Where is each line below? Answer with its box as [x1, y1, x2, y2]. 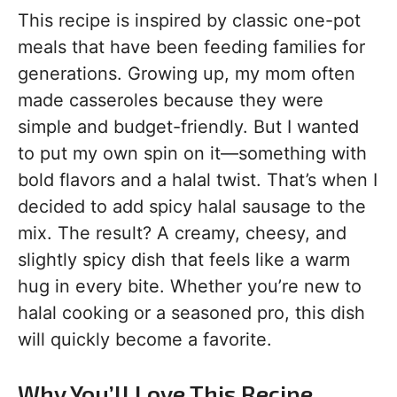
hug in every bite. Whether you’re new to [18, 276, 362, 297]
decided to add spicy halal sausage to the [18, 196, 366, 217]
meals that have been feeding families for [18, 36, 365, 58]
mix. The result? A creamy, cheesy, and [18, 222, 346, 244]
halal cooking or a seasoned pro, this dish [18, 302, 365, 323]
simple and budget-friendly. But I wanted [18, 116, 359, 137]
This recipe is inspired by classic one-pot [18, 10, 361, 31]
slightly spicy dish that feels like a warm [18, 249, 350, 270]
